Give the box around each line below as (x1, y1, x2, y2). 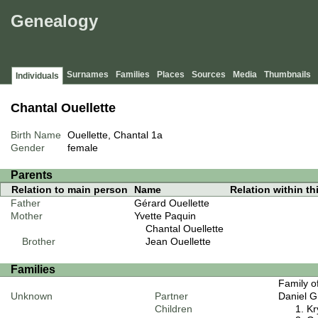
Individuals (16, 71, 59, 82)
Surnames (67, 70, 109, 80)
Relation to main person (11, 184, 128, 196)
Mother (11, 210, 43, 222)
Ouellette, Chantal (67, 129, 151, 141)
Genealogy (11, 11, 98, 31)
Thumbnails (264, 70, 311, 80)
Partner (154, 290, 188, 302)
